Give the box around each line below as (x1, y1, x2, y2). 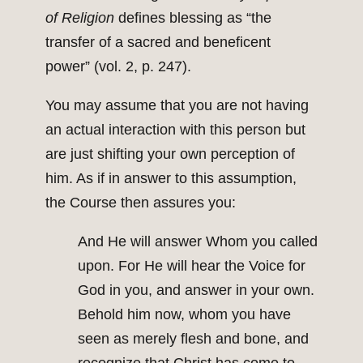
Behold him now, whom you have (78, 306, 291, 323)
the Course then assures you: (45, 194, 236, 211)
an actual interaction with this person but (45, 122, 305, 139)
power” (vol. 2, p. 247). (45, 58, 191, 75)
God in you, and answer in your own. (78, 282, 314, 299)
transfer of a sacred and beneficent (45, 34, 271, 51)
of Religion (45, 10, 114, 27)
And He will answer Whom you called (78, 233, 318, 250)
